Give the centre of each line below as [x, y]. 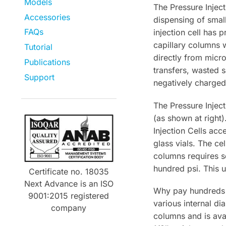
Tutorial [39, 47]
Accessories [47, 17]
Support [40, 77]
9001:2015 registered [69, 195]
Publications [47, 62]
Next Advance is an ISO [69, 183]
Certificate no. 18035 [69, 171]
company [69, 208]
